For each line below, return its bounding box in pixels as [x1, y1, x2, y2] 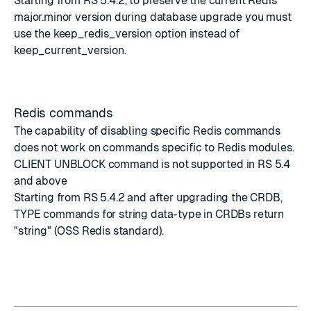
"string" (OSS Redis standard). [14, 224, 165, 237]
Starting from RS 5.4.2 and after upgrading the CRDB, [14, 191, 283, 204]
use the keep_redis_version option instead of [14, 27, 239, 40]
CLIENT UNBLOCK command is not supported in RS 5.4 [14, 158, 291, 171]
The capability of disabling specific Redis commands [14, 124, 280, 137]
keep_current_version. [14, 44, 126, 57]
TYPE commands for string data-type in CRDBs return [14, 208, 284, 221]
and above [14, 174, 67, 187]
